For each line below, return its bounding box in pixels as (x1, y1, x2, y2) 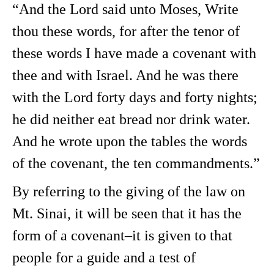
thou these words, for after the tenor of (12, 23, 240, 39)
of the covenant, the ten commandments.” (12, 155, 260, 171)
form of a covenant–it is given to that (12, 228, 232, 243)
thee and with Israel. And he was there (12, 67, 239, 83)
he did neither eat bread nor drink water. (12, 111, 250, 127)
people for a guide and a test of (12, 250, 196, 265)
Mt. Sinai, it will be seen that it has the (12, 206, 242, 221)
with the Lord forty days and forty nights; (12, 89, 257, 105)
